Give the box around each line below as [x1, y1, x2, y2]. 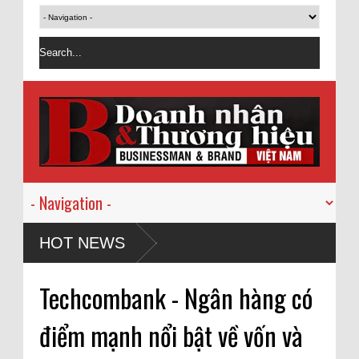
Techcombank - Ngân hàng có [39, 279, 313, 317]
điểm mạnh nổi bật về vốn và [39, 317, 303, 354]
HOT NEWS [39, 234, 125, 252]
